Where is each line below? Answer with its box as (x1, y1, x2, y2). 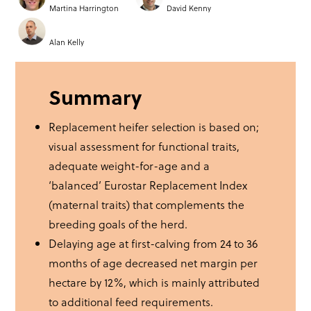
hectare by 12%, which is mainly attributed (49, 274, 260, 291)
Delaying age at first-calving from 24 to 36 (49, 235, 258, 252)
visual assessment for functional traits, (49, 138, 240, 155)
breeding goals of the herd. (49, 216, 188, 233)
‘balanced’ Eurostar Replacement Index (49, 177, 248, 194)
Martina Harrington (49, 2, 119, 15)
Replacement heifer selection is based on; (49, 119, 260, 135)
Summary (49, 82, 142, 112)
